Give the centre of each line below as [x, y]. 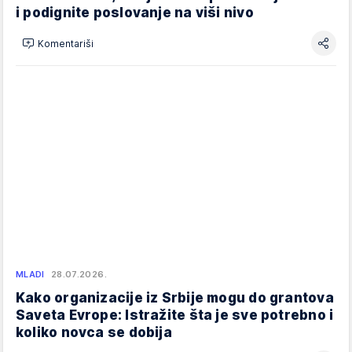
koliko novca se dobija [94, 333]
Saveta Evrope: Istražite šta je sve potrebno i [175, 315]
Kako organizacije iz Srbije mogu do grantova [175, 298]
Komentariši [66, 43]
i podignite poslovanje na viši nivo [135, 13]
